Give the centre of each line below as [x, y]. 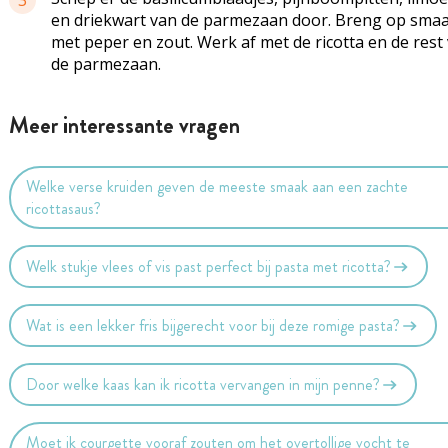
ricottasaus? [64, 208]
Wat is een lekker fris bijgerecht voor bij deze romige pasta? [213, 325]
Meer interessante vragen [124, 125]
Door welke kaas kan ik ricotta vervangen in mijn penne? [203, 384]
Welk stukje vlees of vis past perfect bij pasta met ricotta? [209, 266]
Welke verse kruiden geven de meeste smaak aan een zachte [217, 186]
